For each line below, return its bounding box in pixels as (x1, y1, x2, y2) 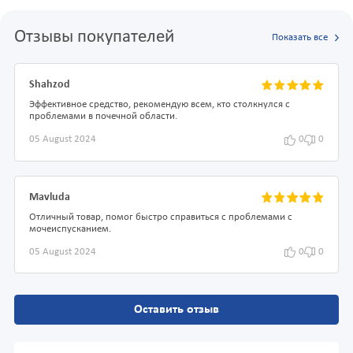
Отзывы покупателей (14, 28, 174, 47)
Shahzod (29, 79, 70, 91)
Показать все (271, 32, 328, 43)
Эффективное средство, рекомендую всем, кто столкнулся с (29, 100, 290, 110)
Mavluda (29, 191, 70, 203)
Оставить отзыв (134, 303, 219, 316)
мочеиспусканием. (29, 224, 111, 234)
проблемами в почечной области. (29, 112, 177, 122)
